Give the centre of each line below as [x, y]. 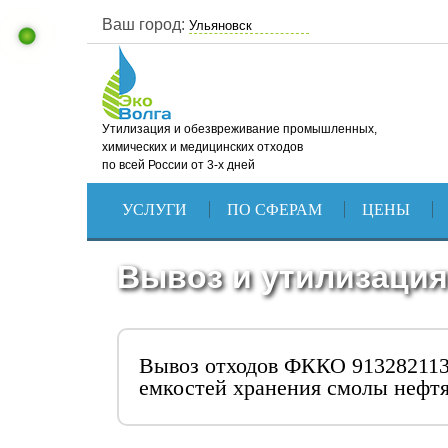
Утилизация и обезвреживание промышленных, [239, 129]
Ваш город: [143, 24]
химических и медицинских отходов [202, 147]
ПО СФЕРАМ [274, 209]
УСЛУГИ [154, 209]
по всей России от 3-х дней [178, 165]
